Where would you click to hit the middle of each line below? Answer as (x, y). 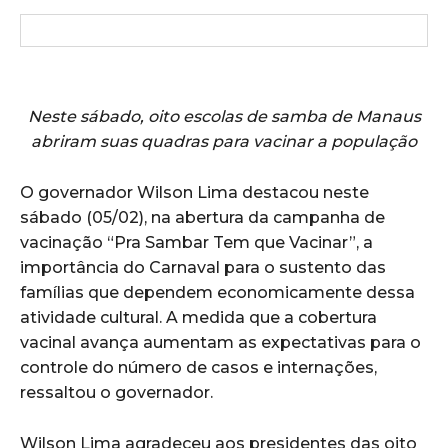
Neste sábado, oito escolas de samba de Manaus (224, 117)
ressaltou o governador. (116, 393)
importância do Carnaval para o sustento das (203, 268)
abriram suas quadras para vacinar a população (224, 142)
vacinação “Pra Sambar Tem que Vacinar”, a (196, 243)
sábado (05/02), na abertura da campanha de (202, 218)
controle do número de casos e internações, (198, 368)
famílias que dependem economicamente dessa (217, 293)
